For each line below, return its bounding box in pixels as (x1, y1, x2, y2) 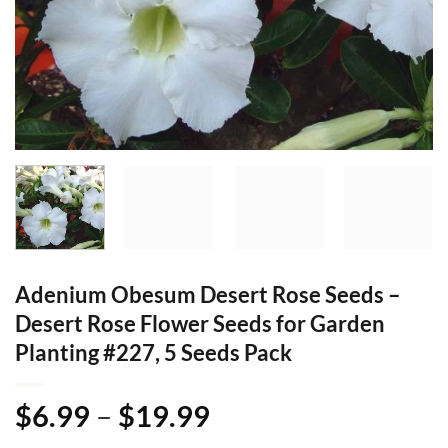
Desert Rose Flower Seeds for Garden (15, 309, 385, 337)
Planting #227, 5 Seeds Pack (15, 338, 292, 366)
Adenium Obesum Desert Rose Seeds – (15, 280, 401, 308)
